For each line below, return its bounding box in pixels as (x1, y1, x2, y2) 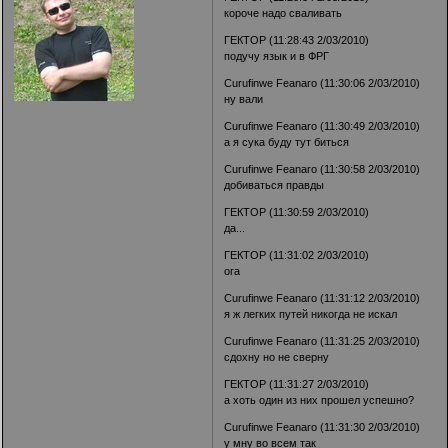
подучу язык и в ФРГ (224, 49, 330, 62)
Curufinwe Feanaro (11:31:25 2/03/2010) (224, 334, 421, 347)
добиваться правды (224, 178, 325, 191)
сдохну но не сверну (224, 350, 330, 363)
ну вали (224, 92, 264, 105)
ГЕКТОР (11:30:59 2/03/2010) (224, 205, 370, 218)
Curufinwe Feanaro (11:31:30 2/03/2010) (224, 420, 421, 433)
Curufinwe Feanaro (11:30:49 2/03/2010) (224, 119, 421, 132)
